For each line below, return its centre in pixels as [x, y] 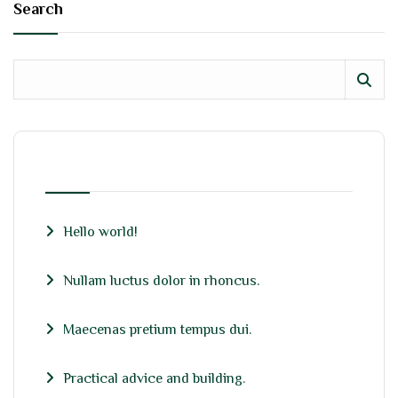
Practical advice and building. [154, 380]
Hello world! [100, 234]
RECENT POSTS [99, 170]
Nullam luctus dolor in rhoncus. [161, 283]
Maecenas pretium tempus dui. [157, 331]
